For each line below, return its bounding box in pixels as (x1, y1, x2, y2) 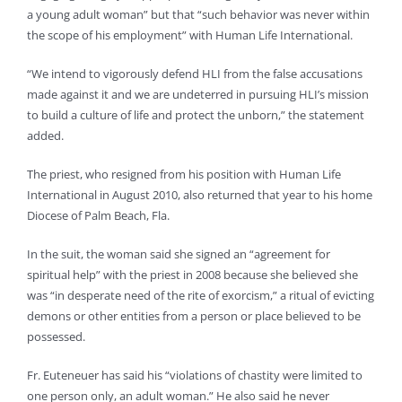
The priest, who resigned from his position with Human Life (27, 166, 341, 183)
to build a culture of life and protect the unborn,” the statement (27, 107, 364, 124)
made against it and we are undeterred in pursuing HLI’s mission (27, 86, 369, 103)
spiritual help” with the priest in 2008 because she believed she (27, 267, 358, 284)
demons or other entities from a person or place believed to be (27, 308, 361, 325)
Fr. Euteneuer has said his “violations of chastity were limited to (27, 367, 363, 384)
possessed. (27, 328, 85, 345)
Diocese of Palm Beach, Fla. (27, 207, 170, 224)
